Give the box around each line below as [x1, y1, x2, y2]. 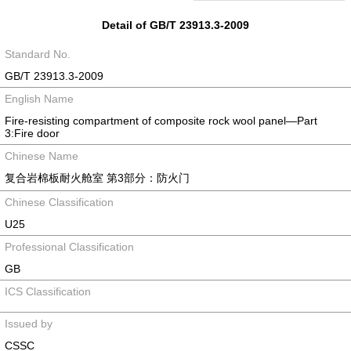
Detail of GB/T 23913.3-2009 [102, 19, 249, 31]
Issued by [5, 317, 52, 330]
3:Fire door [5, 127, 60, 139]
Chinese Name [5, 150, 78, 162]
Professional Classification [5, 241, 134, 253]
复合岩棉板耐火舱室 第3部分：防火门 [5, 172, 190, 184]
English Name [5, 92, 74, 105]
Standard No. [5, 48, 71, 60]
